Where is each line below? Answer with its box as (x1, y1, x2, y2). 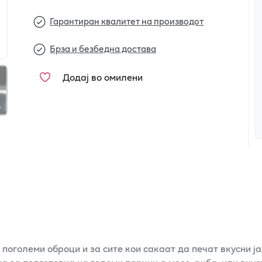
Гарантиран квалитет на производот (50, 14, 204, 29)
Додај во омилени (63, 69, 143, 84)
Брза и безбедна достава (50, 41, 157, 56)
